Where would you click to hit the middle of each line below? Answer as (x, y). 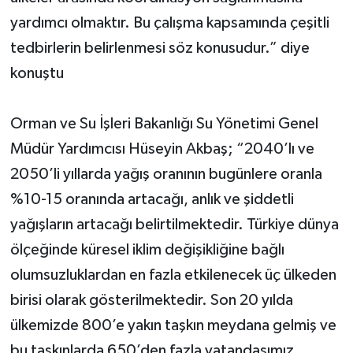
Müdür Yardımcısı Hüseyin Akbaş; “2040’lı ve (162, 149)
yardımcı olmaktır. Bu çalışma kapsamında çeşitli (169, 22)
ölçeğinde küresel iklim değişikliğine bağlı (147, 249)
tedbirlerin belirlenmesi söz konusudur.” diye (160, 48)
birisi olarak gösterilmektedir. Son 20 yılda (151, 300)
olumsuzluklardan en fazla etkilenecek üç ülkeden (173, 275)
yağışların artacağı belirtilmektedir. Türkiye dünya (174, 224)
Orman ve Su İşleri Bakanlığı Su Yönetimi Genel (164, 123)
